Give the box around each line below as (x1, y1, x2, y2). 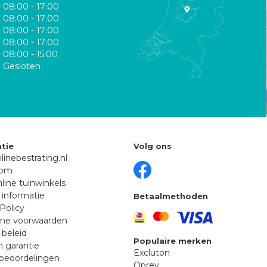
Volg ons (133, 141, 172, 151)
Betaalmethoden (133, 191, 208, 201)
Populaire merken (133, 236, 212, 246)
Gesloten (3, 60, 41, 72)
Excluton (133, 247, 170, 259)
